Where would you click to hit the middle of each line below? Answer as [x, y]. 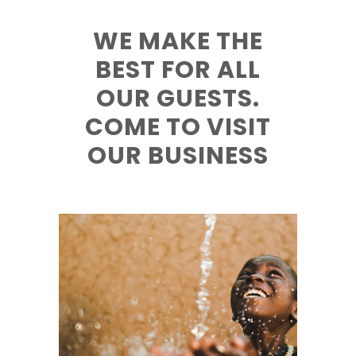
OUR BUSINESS [178, 156]
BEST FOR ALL [178, 70]
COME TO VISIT [178, 128]
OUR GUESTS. [178, 99]
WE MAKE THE [178, 42]
